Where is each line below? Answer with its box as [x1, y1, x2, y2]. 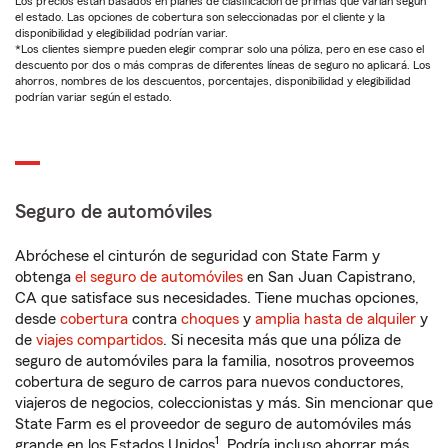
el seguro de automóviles [75, 269, 243, 286]
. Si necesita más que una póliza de [163, 332, 401, 349]
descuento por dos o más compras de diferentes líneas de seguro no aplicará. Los [15, 59, 431, 72]
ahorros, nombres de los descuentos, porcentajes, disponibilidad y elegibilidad [15, 75, 411, 88]
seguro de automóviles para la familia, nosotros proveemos [15, 353, 414, 370]
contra [128, 311, 181, 328]
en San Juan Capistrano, [243, 269, 416, 286]
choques [181, 311, 239, 328]
